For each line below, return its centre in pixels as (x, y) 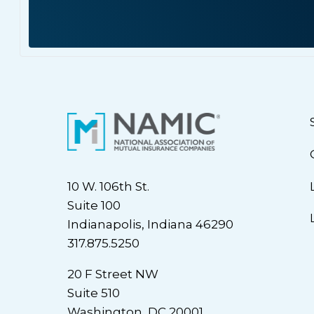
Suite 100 (94, 206)
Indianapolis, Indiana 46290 (150, 225)
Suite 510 (94, 293)
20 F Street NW (113, 274)
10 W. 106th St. (108, 187)
